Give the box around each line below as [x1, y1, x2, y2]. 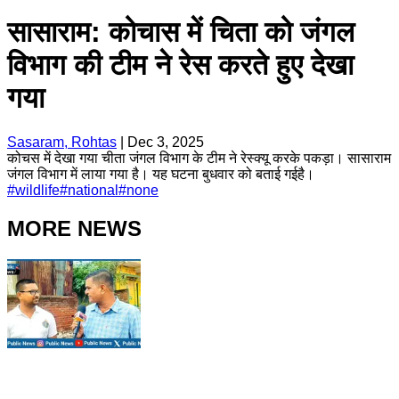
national [68, 182, 118, 198]
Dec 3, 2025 [127, 134, 204, 150]
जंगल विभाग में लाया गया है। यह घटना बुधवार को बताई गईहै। [7, 166, 314, 182]
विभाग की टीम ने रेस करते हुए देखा [7, 49, 354, 82]
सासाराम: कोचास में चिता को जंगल [7, 16, 354, 49]
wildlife [15, 182, 60, 198]
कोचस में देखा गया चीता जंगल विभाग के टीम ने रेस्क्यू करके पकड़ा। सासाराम [7, 150, 391, 166]
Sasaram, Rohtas [7, 134, 117, 150]
